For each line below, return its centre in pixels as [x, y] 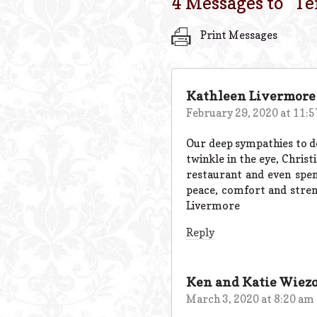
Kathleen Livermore [251, 96]
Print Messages [238, 35]
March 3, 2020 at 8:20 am [250, 299]
